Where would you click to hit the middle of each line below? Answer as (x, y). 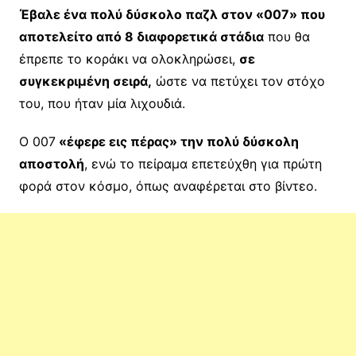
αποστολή (51, 163)
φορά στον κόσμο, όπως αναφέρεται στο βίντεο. (168, 186)
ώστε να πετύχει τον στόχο (238, 81)
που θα (286, 36)
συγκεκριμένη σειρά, (85, 81)
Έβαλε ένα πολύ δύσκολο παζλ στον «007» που (172, 14)
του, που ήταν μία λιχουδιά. (102, 103)
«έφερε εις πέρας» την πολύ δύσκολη (177, 141)
